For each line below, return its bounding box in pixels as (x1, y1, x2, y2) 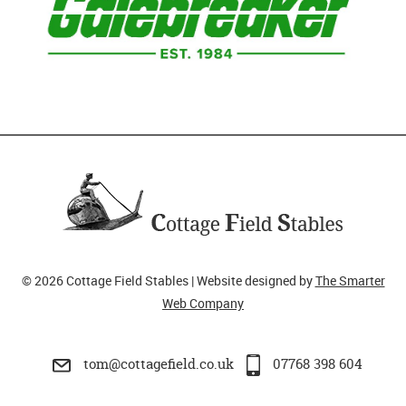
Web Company (162, 295, 244, 313)
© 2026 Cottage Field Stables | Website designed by (21, 272, 315, 290)
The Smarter (314, 272, 385, 290)
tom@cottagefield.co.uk (80, 354, 237, 374)
